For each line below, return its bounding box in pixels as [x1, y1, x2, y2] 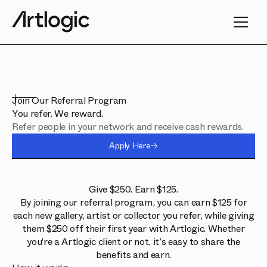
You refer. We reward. [12, 107, 103, 121]
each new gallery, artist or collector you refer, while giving [13, 209, 254, 223]
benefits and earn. [95, 248, 172, 262]
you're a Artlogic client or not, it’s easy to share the [27, 235, 240, 249]
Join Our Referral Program [12, 94, 126, 108]
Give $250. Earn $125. [89, 182, 178, 197]
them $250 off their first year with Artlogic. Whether [22, 222, 245, 236]
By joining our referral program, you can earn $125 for [20, 195, 247, 210]
